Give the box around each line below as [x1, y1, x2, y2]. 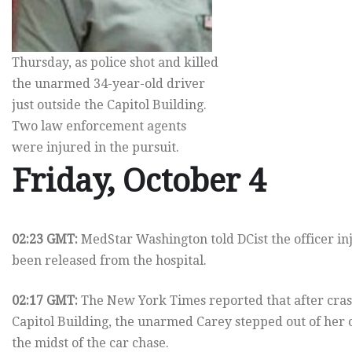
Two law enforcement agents [12, 119, 186, 134]
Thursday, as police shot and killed [12, 55, 218, 71]
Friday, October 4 [12, 163, 266, 200]
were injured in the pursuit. [12, 140, 179, 156]
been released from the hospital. [12, 253, 207, 269]
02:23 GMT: [12, 232, 78, 247]
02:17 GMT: [12, 293, 78, 309]
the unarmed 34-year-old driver [12, 76, 205, 92]
